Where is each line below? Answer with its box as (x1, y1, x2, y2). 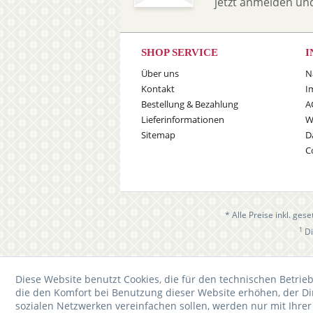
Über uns (141, 67, 179, 80)
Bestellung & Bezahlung (141, 98, 238, 110)
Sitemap (141, 129, 175, 141)
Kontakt (141, 82, 175, 95)
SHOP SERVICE (141, 47, 218, 58)
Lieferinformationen (141, 113, 224, 126)
